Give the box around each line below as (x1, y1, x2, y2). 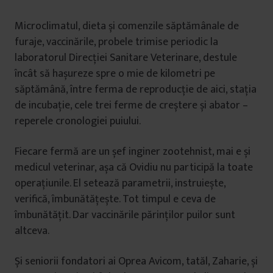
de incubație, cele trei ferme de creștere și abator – (15, 96, 248, 115)
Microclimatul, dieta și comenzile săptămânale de (15, 17, 239, 35)
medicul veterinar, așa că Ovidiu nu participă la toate (15, 158, 253, 177)
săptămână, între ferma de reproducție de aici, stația (15, 80, 257, 99)
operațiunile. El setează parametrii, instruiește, (15, 174, 225, 193)
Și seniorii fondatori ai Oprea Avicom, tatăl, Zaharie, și (15, 252, 258, 271)
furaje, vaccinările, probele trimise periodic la (15, 33, 218, 51)
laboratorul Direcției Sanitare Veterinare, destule (15, 49, 237, 67)
